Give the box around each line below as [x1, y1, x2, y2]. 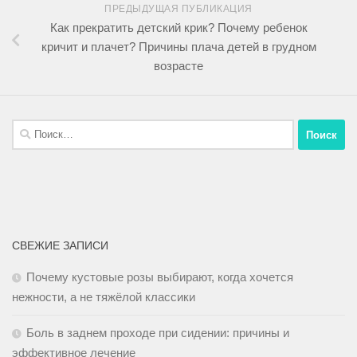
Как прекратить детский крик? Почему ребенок [49, 21, 308, 35]
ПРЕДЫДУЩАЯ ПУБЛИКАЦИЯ [104, 3, 253, 15]
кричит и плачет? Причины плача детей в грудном [41, 40, 316, 54]
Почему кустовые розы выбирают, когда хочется [26, 270, 293, 284]
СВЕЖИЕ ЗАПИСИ [12, 239, 108, 253]
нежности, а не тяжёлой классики [12, 290, 195, 304]
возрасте [154, 59, 203, 73]
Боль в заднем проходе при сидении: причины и [26, 326, 289, 340]
